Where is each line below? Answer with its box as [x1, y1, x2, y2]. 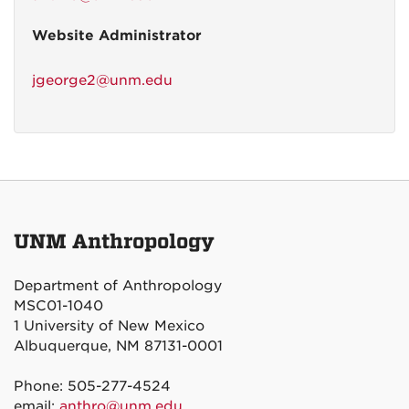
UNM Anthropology [14, 230, 215, 254]
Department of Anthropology [14, 278, 222, 294]
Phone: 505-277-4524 [14, 378, 171, 394]
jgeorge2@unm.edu [32, 72, 173, 89]
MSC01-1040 [14, 298, 103, 314]
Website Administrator [32, 27, 202, 44]
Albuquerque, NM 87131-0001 [14, 338, 223, 354]
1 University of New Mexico [14, 318, 204, 334]
